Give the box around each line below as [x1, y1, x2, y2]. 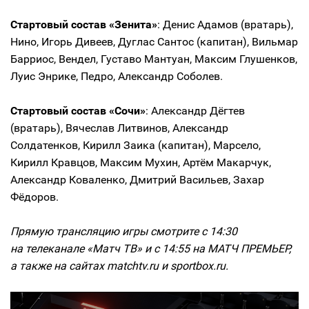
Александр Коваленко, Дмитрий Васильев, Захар [10, 172, 264, 186]
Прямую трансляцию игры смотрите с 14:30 [10, 224, 237, 238]
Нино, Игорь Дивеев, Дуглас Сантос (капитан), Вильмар [10, 34, 298, 48]
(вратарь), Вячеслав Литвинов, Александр [10, 121, 228, 134]
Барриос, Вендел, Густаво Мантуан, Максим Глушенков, [10, 52, 297, 66]
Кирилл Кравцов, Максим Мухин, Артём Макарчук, [10, 155, 271, 169]
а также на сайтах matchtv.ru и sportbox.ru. [10, 259, 231, 272]
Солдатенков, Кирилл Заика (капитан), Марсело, [10, 138, 261, 152]
